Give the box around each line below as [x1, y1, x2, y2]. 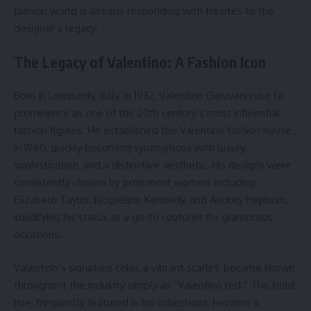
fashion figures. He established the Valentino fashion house [14, 124, 292, 137]
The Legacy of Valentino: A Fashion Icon [14, 52, 266, 72]
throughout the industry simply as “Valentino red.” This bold [14, 278, 294, 292]
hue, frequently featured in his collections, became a [14, 295, 259, 309]
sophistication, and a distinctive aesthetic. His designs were [14, 158, 292, 172]
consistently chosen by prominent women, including [14, 176, 255, 190]
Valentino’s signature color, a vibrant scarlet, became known [14, 260, 295, 274]
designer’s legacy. [14, 22, 98, 35]
